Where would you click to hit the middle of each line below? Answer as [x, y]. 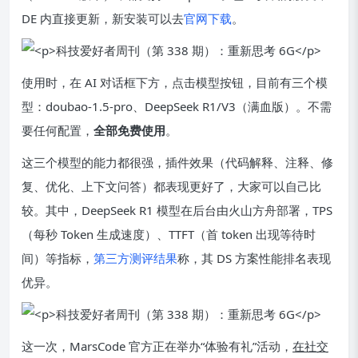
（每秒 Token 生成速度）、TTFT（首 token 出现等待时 [169, 234]
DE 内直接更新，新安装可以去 [103, 18]
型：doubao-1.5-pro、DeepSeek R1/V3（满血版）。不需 [177, 106]
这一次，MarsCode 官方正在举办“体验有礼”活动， [157, 346]
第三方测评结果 [135, 258]
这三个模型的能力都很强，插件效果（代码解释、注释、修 [177, 162]
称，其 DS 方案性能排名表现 [254, 258]
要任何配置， [58, 130]
